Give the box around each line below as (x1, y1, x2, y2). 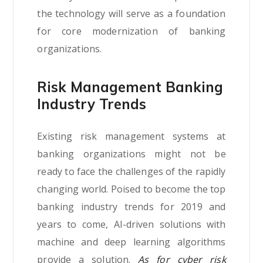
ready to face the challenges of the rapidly (37, 165, 226, 178)
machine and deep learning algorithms (37, 235, 226, 249)
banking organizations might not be (37, 147, 226, 161)
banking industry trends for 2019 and (37, 200, 226, 214)
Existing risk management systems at (37, 130, 226, 143)
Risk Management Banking (37, 78, 224, 96)
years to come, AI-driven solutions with (37, 218, 226, 231)
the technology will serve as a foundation (37, 7, 226, 21)
